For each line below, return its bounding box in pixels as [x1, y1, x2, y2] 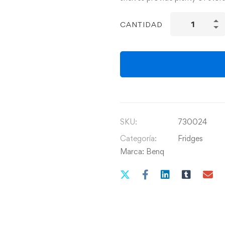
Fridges [178, 133, 203, 143]
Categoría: [120, 133, 157, 143]
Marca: [120, 146, 146, 156]
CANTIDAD [120, 20, 163, 29]
